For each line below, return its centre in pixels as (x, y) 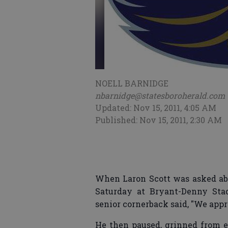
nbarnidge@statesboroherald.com (160, 95)
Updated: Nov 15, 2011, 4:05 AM (156, 108)
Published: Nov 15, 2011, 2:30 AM (159, 120)
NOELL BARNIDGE (132, 83)
